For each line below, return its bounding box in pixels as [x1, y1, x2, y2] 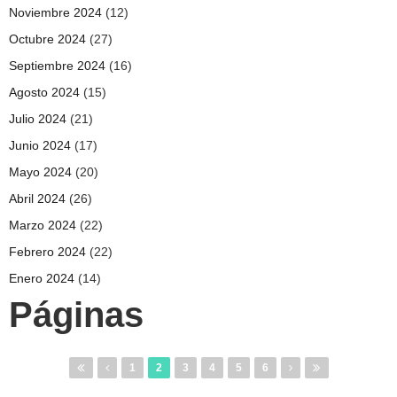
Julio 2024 [9, 111, 66, 126]
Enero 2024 [9, 270, 74, 285]
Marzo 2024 [9, 217, 76, 232]
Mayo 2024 [9, 164, 72, 179]
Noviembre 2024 [9, 4, 102, 19]
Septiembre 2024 [9, 58, 105, 73]
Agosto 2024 [9, 84, 80, 99]
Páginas [9, 294, 144, 334]
